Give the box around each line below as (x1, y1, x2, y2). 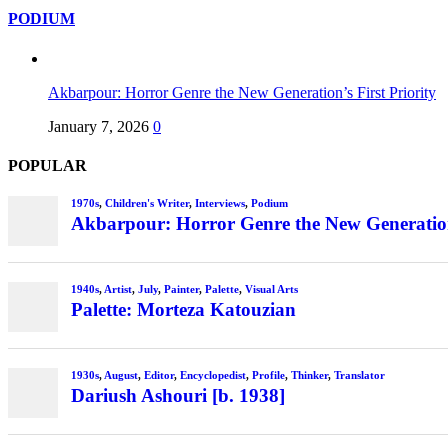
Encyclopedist (179, 369, 246, 382)
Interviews (194, 196, 245, 209)
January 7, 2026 (48, 117, 149, 135)
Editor (143, 369, 174, 382)
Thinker (290, 369, 328, 382)
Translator (333, 369, 385, 382)
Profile (251, 369, 285, 382)
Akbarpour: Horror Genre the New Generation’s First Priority (48, 83, 436, 101)
